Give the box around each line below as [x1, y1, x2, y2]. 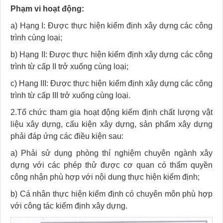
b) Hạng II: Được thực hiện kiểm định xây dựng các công [10, 50, 213, 59]
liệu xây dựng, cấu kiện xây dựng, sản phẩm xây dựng [10, 119, 213, 128]
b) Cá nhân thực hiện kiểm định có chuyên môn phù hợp [10, 189, 213, 198]
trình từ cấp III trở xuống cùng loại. [10, 91, 130, 100]
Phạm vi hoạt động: [10, 4, 84, 13]
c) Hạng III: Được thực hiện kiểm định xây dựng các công [10, 79, 213, 88]
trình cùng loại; [10, 33, 62, 42]
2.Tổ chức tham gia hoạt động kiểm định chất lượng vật [10, 108, 213, 116]
